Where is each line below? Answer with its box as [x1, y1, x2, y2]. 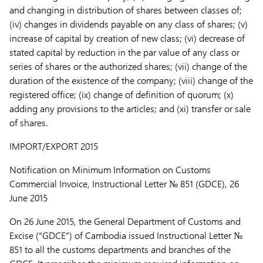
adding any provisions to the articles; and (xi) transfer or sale [9, 102, 251, 114]
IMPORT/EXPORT [9, 140, 80, 152]
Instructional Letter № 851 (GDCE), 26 [92, 177, 239, 190]
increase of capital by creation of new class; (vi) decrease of [9, 32, 245, 44]
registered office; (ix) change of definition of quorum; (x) [9, 88, 234, 100]
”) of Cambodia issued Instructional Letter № [66, 229, 242, 241]
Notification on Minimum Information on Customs [9, 163, 211, 176]
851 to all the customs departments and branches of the [9, 243, 231, 255]
